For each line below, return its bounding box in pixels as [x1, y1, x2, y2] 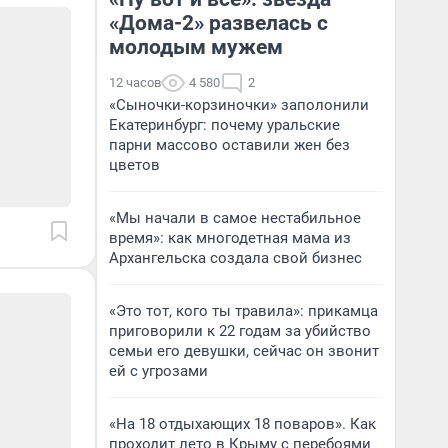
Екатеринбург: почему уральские [109, 116, 340, 134]
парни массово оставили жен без [109, 136, 350, 154]
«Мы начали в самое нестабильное [109, 209, 361, 227]
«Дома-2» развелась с [109, 11, 328, 35]
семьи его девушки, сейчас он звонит [109, 342, 379, 360]
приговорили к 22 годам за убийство [109, 322, 371, 340]
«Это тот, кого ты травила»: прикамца [109, 302, 378, 320]
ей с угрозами [109, 362, 208, 380]
